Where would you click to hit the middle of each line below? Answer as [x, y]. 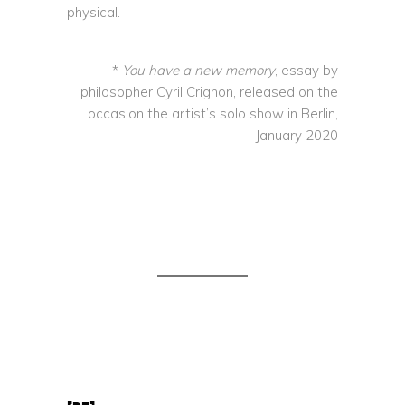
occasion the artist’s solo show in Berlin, [213, 113]
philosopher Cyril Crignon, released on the [209, 92]
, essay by [306, 70]
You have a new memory [198, 70]
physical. [94, 12]
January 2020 [297, 135]
